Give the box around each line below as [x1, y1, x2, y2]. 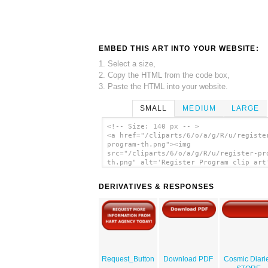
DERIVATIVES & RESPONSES [99, 182, 214, 191]
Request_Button [102, 255, 155, 264]
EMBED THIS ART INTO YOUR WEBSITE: [99, 44, 259, 53]
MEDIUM [182, 103, 216, 112]
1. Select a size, [99, 59, 156, 68]
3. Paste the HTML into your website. [99, 81, 228, 91]
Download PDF [163, 255, 214, 264]
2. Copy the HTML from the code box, [99, 70, 230, 80]
